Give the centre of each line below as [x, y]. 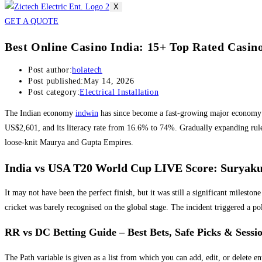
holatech [87, 70]
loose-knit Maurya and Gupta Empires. [69, 143]
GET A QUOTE [32, 21]
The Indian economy [40, 113]
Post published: [56, 81]
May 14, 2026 [109, 81]
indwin [87, 113]
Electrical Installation [119, 92]
